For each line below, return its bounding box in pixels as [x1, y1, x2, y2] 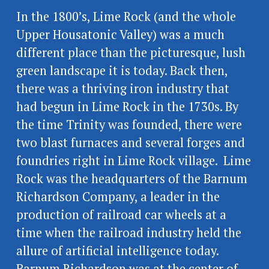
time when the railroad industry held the [16, 224, 241, 241]
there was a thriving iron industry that [16, 80, 229, 97]
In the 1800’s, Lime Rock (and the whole [16, 8, 236, 25]
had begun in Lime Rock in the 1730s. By [16, 98, 238, 115]
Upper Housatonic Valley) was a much [16, 26, 225, 43]
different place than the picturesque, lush [16, 44, 246, 61]
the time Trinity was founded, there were [16, 116, 242, 133]
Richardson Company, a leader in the [16, 188, 220, 205]
